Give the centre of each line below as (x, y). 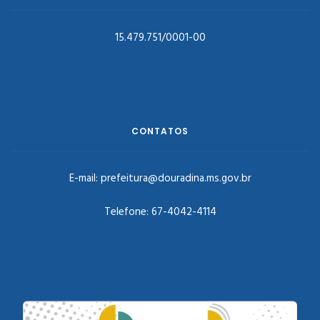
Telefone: (127, 212)
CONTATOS (160, 131)
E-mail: (85, 179)
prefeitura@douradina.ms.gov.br (176, 179)
